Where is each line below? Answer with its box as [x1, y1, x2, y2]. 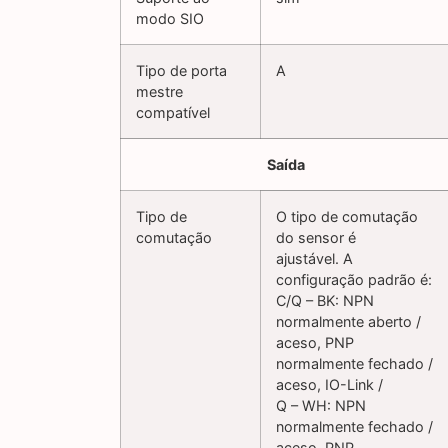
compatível [136, 104, 210, 122]
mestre [136, 83, 183, 101]
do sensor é [276, 229, 356, 247]
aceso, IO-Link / [276, 376, 383, 394]
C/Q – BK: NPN [276, 292, 374, 310]
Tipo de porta [136, 62, 227, 80]
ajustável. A [276, 250, 353, 268]
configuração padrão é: [276, 271, 432, 289]
